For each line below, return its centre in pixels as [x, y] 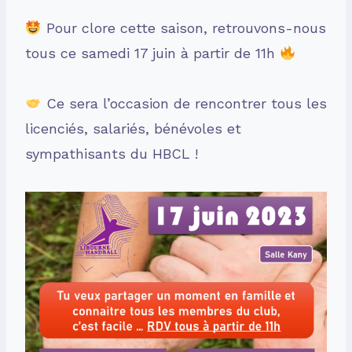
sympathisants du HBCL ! [112, 154]
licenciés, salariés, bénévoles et [133, 129]
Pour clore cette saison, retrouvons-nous [183, 28]
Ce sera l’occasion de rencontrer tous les [184, 104]
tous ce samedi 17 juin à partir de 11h [152, 53]
